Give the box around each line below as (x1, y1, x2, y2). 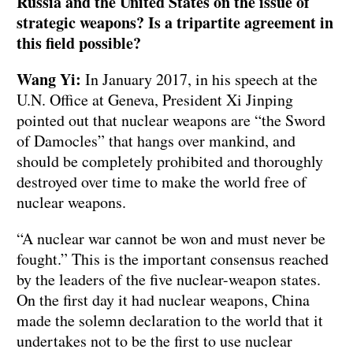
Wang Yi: (17, 68, 81, 91)
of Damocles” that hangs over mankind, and (17, 130, 295, 152)
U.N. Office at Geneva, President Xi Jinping (17, 89, 293, 111)
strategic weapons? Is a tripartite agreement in (17, 11, 333, 35)
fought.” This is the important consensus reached (17, 248, 329, 270)
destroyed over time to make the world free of (17, 171, 307, 193)
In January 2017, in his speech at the (81, 69, 318, 91)
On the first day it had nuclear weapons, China (17, 289, 310, 311)
